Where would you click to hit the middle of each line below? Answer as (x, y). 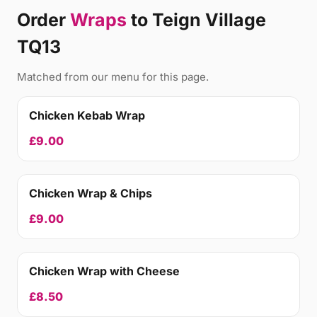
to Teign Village (196, 20)
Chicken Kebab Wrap (87, 115)
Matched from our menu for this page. (113, 77)
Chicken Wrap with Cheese (104, 271)
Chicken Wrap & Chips (91, 193)
